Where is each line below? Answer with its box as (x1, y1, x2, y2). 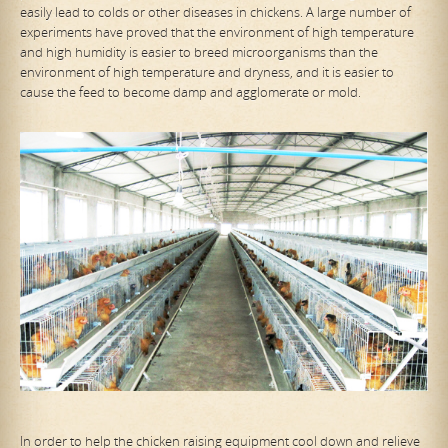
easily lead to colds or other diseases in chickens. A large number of (20, 2, 411, 21)
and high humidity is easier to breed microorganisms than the (20, 42, 378, 61)
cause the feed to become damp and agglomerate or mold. (20, 82, 361, 101)
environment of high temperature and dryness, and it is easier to (20, 62, 394, 81)
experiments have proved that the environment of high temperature (20, 22, 414, 41)
